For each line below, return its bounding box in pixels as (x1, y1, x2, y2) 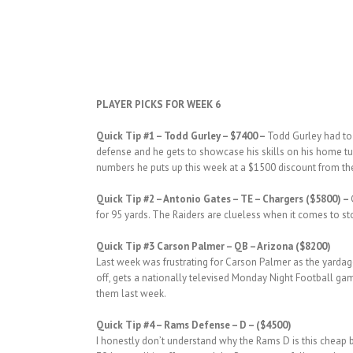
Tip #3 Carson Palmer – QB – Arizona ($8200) (125, 239, 331, 253)
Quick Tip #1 (96, 128, 156, 143)
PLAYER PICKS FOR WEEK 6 (96, 97, 221, 111)
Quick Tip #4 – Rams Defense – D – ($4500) (96, 318, 292, 332)
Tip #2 (125, 191, 156, 206)
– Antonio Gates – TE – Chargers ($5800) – (156, 191, 351, 206)
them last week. (96, 286, 166, 300)
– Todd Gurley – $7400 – (156, 128, 267, 143)
